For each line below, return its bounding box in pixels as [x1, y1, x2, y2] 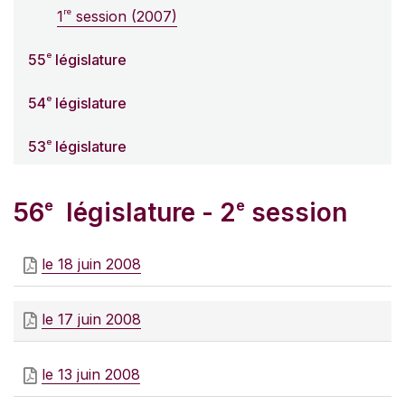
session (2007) [71, 7, 177, 26]
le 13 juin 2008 [42, 365, 140, 384]
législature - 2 [53, 197, 236, 229]
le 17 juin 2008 [42, 310, 141, 329]
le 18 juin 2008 [42, 255, 141, 274]
